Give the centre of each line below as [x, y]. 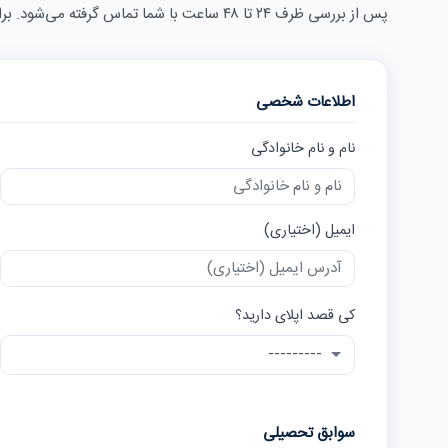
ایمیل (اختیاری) [309, 230]
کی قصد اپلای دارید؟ [295, 315]
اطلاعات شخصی [305, 102]
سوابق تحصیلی [309, 433]
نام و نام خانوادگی [303, 149]
